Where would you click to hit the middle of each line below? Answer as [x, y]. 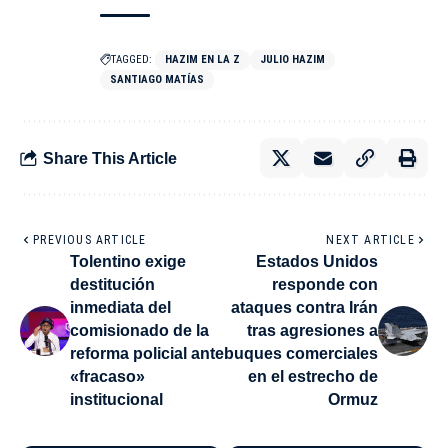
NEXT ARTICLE [370, 240]
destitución [112, 285]
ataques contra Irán [304, 308]
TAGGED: [131, 60]
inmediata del [120, 308]
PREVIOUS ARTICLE [90, 240]
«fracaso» [107, 377]
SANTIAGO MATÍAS [157, 80]
